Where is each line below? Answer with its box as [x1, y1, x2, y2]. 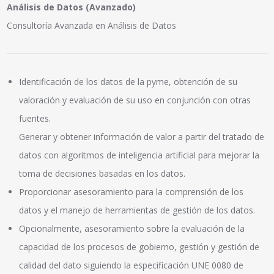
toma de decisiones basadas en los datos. [19, 168, 186, 180]
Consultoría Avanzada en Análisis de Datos [7, 20, 177, 32]
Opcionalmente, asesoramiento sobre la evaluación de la [19, 223, 245, 235]
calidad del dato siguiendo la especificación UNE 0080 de [19, 259, 244, 272]
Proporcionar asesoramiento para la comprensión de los [19, 186, 244, 198]
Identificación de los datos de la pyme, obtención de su [19, 76, 238, 88]
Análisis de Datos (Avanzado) [7, 1, 136, 13]
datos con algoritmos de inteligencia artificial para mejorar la [19, 149, 260, 161]
